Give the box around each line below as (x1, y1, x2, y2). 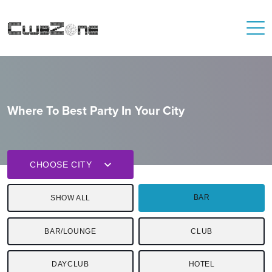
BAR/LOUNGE (44, 226, 97, 236)
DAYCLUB (52, 260, 89, 269)
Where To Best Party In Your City (7, 101, 185, 119)
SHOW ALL (50, 194, 90, 203)
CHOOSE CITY (30, 160, 92, 169)
